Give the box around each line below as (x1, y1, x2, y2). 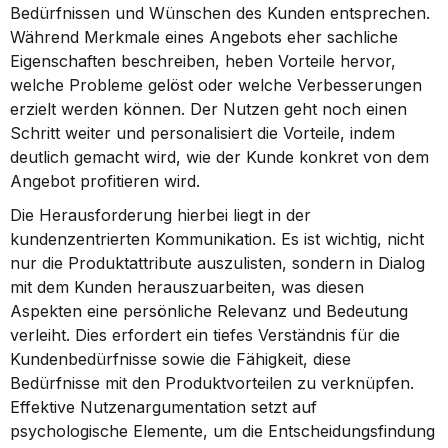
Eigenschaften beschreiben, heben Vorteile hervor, (10, 51, 396, 71)
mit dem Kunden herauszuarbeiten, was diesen (10, 277, 364, 297)
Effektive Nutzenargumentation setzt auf (10, 397, 317, 417)
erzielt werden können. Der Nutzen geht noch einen (10, 99, 407, 119)
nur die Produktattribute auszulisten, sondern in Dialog (10, 253, 425, 273)
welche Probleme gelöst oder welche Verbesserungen (10, 75, 422, 95)
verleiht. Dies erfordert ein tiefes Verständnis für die (10, 325, 400, 345)
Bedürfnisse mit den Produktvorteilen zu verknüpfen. (10, 373, 414, 393)
